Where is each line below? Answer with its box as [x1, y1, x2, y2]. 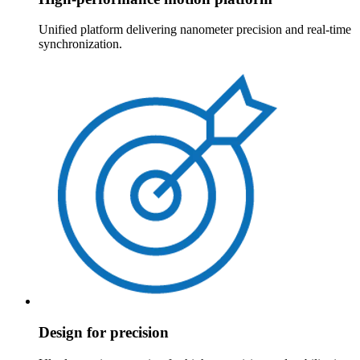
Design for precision [39, 324, 169, 342]
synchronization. [39, 37, 122, 51]
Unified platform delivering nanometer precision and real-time [39, 22, 351, 37]
